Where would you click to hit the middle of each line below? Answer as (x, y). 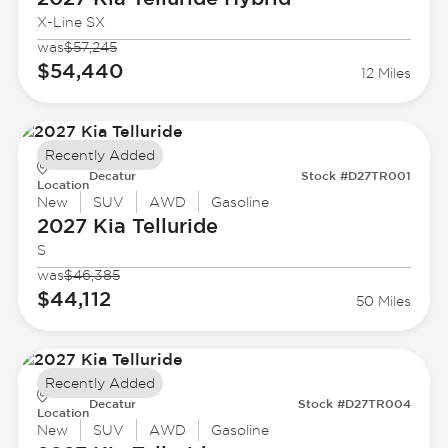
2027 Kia (81, 226)
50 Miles (384, 301)
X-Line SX (70, 22)
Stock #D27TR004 (355, 403)
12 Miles (386, 73)
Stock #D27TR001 (356, 175)
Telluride (171, 226)
